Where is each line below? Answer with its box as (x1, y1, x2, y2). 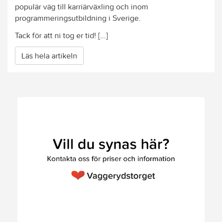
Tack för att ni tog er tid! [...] (15, 30, 108, 40)
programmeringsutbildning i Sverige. (15, 13, 141, 23)
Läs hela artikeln (21, 51, 77, 61)
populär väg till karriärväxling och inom (15, 1, 148, 12)
